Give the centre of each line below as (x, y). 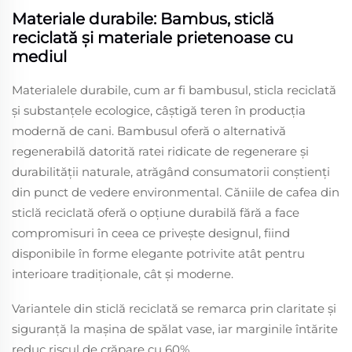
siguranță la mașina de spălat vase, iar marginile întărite (175, 328)
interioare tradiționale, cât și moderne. (123, 273)
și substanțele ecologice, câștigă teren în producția (159, 110)
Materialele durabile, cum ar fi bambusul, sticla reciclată (174, 90)
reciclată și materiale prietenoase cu (152, 37)
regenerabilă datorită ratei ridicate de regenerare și (160, 151)
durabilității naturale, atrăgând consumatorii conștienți (171, 171)
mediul (39, 56)
